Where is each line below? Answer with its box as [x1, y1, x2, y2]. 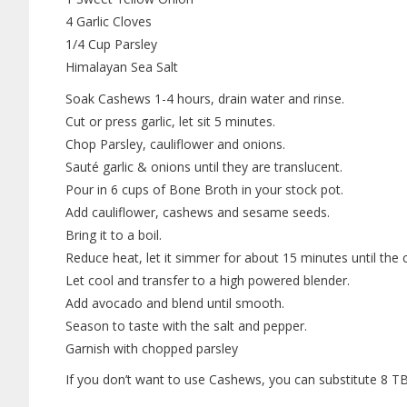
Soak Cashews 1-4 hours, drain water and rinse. [65, 89, 344, 107]
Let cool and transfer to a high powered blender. [65, 271, 350, 289]
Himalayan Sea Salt [65, 57, 178, 75]
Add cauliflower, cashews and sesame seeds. [65, 203, 330, 221]
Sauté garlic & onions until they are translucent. [65, 157, 342, 175]
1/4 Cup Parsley [65, 35, 157, 53]
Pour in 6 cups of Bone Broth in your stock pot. [65, 180, 343, 198]
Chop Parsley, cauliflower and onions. [65, 134, 285, 153]
